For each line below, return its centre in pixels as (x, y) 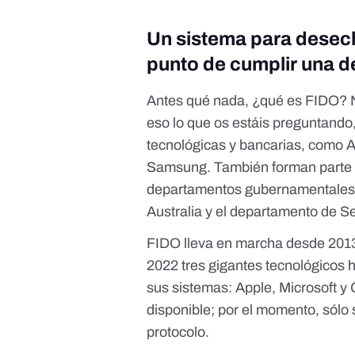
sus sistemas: (191, 288)
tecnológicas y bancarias (224, 145)
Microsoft (308, 288)
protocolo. (180, 332)
